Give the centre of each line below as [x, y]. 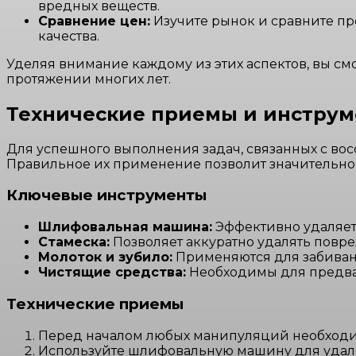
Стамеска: [74, 242]
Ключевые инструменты [106, 195]
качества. [69, 36]
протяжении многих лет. [89, 79]
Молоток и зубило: [105, 257]
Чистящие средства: [112, 273]
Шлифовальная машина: [125, 227]
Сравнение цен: [94, 21]
